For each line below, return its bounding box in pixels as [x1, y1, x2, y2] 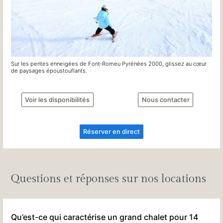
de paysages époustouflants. [11, 67, 88, 75]
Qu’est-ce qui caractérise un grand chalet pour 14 [11, 212, 199, 222]
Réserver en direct [83, 128, 140, 136]
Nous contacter [141, 96, 190, 104]
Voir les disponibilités [25, 96, 90, 104]
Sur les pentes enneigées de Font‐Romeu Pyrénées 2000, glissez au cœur [11, 60, 207, 68]
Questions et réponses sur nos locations [11, 172, 207, 186]
